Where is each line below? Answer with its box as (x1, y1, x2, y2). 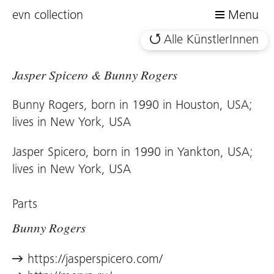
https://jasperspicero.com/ (28, 254, 163, 267)
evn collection (12, 10, 83, 23)
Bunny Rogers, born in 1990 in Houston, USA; (12, 100, 253, 113)
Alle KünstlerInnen (164, 34, 259, 47)
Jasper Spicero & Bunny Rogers (12, 71, 177, 84)
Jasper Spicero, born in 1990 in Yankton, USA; (12, 147, 253, 160)
